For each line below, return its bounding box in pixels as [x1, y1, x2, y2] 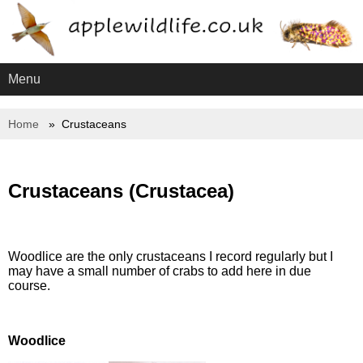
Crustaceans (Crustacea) [8, 180, 234, 203]
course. [8, 279, 50, 293]
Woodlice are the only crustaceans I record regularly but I [8, 250, 333, 264]
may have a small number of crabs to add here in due [8, 264, 311, 279]
